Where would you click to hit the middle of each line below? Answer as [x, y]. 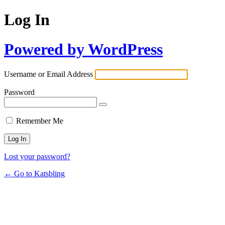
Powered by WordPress [83, 49]
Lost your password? [37, 157]
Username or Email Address [48, 74]
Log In [27, 20]
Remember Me [40, 121]
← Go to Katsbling [34, 174]
